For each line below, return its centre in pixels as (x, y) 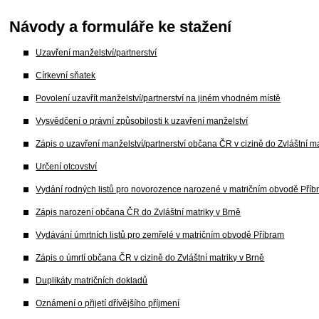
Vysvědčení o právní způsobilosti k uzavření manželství (142, 121)
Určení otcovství (67, 167)
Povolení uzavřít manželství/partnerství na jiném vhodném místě (158, 98)
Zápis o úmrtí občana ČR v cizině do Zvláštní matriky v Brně (150, 258)
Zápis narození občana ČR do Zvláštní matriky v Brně (138, 212)
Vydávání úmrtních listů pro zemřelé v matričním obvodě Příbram (160, 235)
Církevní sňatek (66, 75)
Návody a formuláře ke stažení (121, 27)
